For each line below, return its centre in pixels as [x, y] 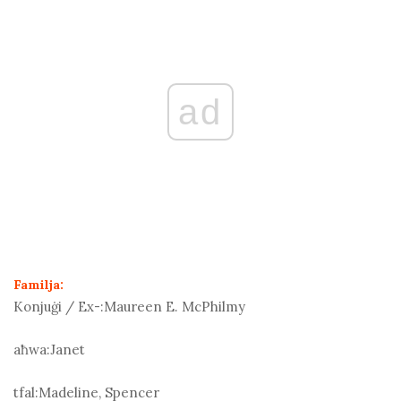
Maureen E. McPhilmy [175, 307]
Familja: [38, 285]
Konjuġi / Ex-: [59, 307]
